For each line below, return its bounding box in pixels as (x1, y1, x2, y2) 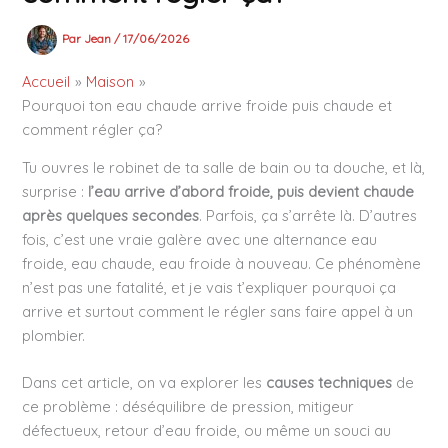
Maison (86, 71, 135, 91)
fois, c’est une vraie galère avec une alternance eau (22, 230, 378, 250)
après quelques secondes (22, 206, 200, 226)
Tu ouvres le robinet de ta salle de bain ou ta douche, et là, (22, 158, 426, 178)
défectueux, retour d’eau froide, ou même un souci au (22, 421, 392, 441)
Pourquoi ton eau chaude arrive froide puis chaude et (22, 95, 393, 115)
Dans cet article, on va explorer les (22, 373, 267, 393)
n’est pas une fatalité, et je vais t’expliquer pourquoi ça (22, 278, 397, 298)
